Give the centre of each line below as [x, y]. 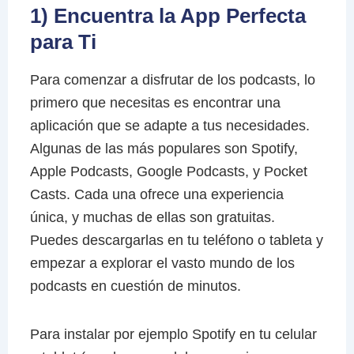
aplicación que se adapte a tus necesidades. [169, 126]
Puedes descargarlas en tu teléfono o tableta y [176, 241]
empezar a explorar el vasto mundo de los [162, 264]
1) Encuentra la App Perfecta [168, 15]
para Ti [63, 41]
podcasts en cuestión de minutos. [135, 286]
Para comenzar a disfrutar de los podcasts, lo [172, 80]
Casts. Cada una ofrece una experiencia [156, 195]
